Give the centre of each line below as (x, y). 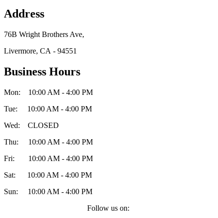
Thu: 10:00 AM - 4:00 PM (48, 142)
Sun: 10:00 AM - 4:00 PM (48, 191)
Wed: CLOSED (31, 125)
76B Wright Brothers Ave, (44, 35)
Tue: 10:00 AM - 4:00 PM (48, 109)
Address (24, 14)
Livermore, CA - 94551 (40, 51)
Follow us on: (109, 208)
